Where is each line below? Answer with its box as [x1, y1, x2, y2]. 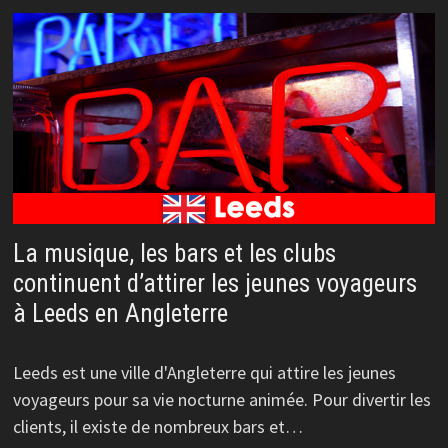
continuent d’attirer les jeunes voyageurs [12, 269, 417, 299]
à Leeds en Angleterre [12, 299, 228, 329]
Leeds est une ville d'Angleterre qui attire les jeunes [12, 361, 396, 385]
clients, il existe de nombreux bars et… [12, 415, 303, 439]
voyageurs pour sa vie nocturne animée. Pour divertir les [12, 388, 431, 412]
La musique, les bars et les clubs [12, 239, 336, 269]
